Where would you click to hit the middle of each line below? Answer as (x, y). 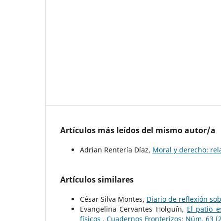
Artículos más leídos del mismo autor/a (138, 130)
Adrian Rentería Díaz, (116, 150)
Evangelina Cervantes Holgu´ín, (133, 209)
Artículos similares (97, 180)
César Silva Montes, (113, 199)
